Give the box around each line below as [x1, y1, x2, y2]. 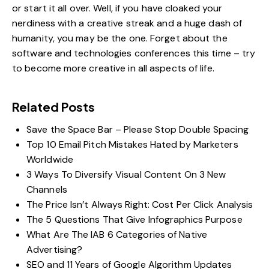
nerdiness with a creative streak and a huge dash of [12, 17, 243, 30]
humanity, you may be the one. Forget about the [12, 32, 228, 45]
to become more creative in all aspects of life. [12, 62, 214, 75]
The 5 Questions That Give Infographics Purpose [26, 213, 243, 226]
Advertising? [26, 243, 83, 256]
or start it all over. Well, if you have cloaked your [12, 2, 223, 15]
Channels [26, 183, 67, 196]
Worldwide [26, 153, 73, 166]
